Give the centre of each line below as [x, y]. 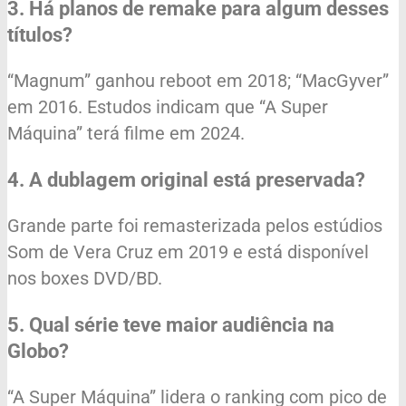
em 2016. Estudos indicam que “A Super [168, 106]
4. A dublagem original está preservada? [186, 179]
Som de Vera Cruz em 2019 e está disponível [188, 251]
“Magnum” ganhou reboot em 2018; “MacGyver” [198, 80]
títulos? [40, 34]
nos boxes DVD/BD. [85, 278]
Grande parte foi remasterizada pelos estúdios [195, 225]
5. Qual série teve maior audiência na [171, 324]
